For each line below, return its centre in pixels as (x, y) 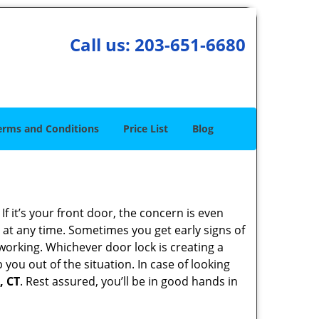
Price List (146, 129)
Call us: (102, 45)
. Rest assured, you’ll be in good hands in (129, 281)
